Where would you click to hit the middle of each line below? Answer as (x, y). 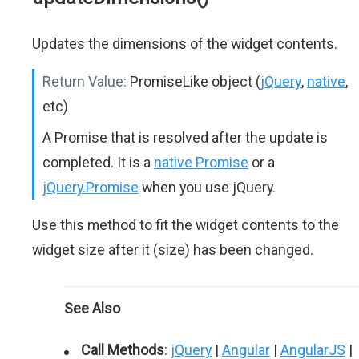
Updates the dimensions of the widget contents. (185, 44)
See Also (92, 308)
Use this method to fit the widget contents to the (186, 225)
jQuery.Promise (91, 187)
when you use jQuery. (207, 187)
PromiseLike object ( (195, 81)
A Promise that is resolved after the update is (185, 137)
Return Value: (85, 81)
